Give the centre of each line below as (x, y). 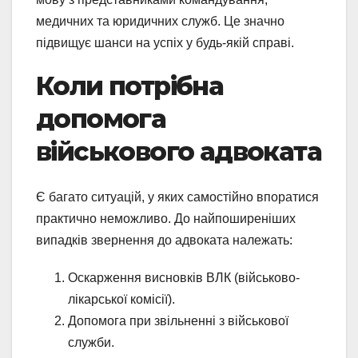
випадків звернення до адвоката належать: (164, 240)
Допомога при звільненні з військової (178, 320)
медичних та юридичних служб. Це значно (160, 22)
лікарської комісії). (121, 299)
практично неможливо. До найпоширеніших (166, 218)
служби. (91, 342)
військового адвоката (179, 152)
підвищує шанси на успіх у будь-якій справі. (165, 43)
